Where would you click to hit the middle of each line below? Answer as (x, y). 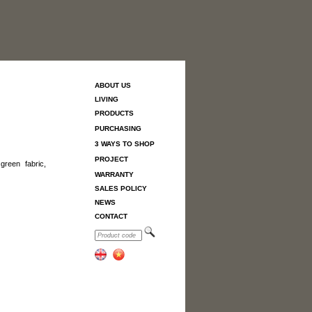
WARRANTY (114, 174)
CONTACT (111, 216)
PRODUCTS (114, 113)
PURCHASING (118, 128)
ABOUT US (113, 85)
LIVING (107, 99)
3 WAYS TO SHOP (125, 144)
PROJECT (111, 159)
